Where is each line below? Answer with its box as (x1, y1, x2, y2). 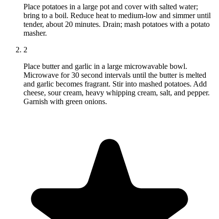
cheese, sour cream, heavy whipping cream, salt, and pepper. (23, 88, 210, 97)
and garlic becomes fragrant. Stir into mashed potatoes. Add (23, 80, 207, 88)
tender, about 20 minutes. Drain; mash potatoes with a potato (23, 20, 210, 29)
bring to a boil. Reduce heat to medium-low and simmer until (23, 11, 211, 20)
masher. (23, 29, 47, 38)
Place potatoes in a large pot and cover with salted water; (23, 2, 198, 11)
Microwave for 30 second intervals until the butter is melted (23, 71, 206, 80)
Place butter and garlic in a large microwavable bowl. (23, 62, 187, 71)
